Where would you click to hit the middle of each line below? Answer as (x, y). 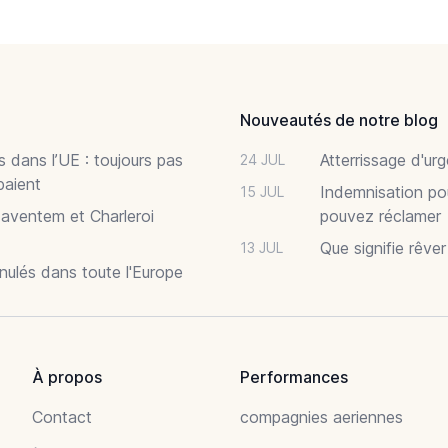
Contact (62, 416)
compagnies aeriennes (321, 416)
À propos (67, 376)
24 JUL (262, 159)
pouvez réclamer (380, 215)
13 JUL (261, 247)
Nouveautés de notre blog (339, 119)
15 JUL (262, 191)
